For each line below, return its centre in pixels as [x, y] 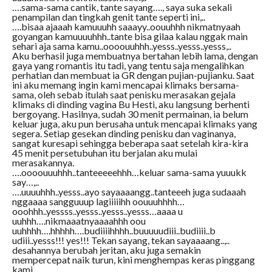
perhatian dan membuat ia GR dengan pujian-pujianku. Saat [133, 75]
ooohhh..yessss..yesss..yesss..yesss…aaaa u [97, 211]
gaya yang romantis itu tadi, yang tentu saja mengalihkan [128, 66]
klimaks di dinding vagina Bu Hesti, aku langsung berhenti [131, 104]
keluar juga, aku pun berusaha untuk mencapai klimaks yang [134, 124]
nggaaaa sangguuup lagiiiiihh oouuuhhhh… [98, 202]
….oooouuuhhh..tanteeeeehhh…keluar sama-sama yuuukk [129, 172]
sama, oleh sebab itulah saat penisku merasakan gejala [124, 95]
